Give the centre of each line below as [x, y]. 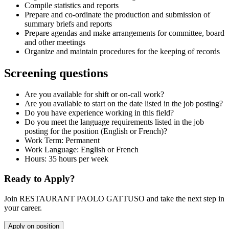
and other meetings [55, 42]
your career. [23, 208]
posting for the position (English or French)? [96, 131]
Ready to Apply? [40, 179]
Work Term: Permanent [62, 141]
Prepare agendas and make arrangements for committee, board [124, 33]
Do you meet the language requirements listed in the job [114, 122]
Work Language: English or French [82, 150]
